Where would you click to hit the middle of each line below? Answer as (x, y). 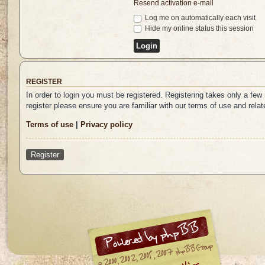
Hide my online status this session (198, 28)
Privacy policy (107, 124)
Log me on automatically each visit (199, 18)
